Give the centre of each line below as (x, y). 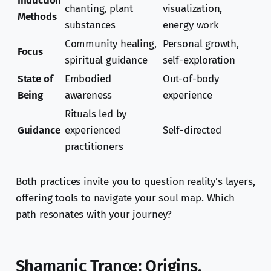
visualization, (192, 9)
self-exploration (199, 60)
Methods (37, 17)
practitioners (94, 147)
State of (35, 79)
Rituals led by (96, 114)
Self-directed (192, 131)
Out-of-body (191, 79)
